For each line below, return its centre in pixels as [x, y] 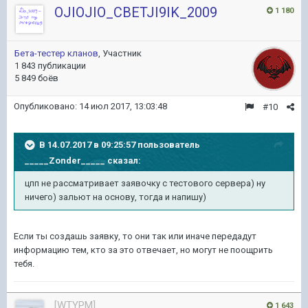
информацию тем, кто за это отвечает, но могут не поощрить [143, 250]
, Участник [120, 53]
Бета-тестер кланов [56, 53]
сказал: [123, 161]
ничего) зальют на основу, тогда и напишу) [117, 197]
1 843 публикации [50, 66]
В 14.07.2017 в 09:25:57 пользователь [120, 144]
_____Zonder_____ [65, 161]
